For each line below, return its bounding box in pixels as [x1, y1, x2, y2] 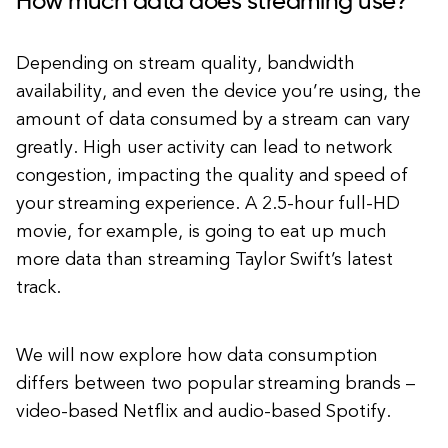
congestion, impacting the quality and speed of [16, 167, 408, 185]
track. [16, 279, 61, 297]
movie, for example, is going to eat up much [16, 223, 387, 241]
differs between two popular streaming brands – [16, 375, 415, 393]
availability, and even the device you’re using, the [16, 83, 421, 101]
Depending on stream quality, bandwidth [16, 55, 355, 73]
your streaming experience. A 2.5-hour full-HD [16, 195, 400, 213]
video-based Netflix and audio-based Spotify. [16, 403, 391, 421]
